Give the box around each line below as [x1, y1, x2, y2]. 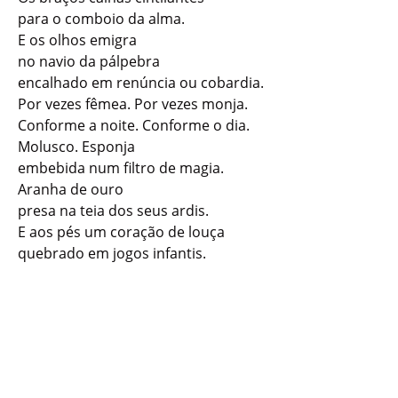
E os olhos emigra [18, 29, 137, 50]
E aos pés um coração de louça [18, 221, 225, 242]
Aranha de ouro [18, 179, 123, 199]
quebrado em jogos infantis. [18, 243, 206, 263]
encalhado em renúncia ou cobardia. [18, 72, 264, 92]
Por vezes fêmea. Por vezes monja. [18, 93, 248, 114]
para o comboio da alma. [18, 8, 185, 28]
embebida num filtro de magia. [18, 157, 224, 178]
